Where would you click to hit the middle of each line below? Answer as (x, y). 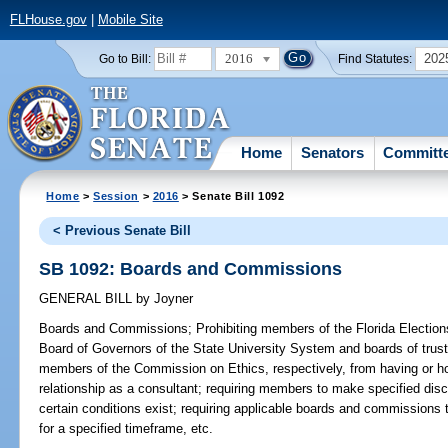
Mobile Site (130, 20)
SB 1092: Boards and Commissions (191, 268)
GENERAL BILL (88, 299)
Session (116, 195)
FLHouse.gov (48, 20)
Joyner (172, 299)
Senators (333, 152)
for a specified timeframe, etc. (126, 429)
